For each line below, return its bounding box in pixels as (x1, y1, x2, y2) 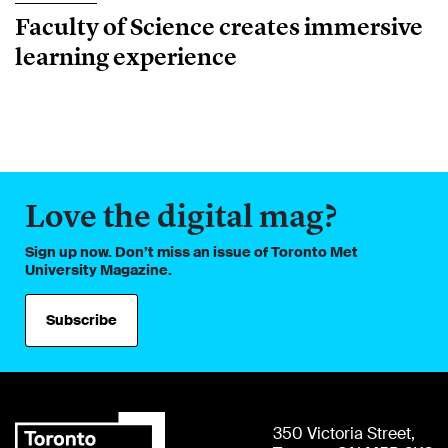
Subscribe (46, 311, 118, 330)
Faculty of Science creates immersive (15, 11, 423, 43)
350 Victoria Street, (273, 422, 415, 444)
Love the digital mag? (25, 196, 337, 237)
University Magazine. (25, 261, 172, 280)
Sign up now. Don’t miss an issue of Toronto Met (25, 243, 358, 262)
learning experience (15, 41, 237, 73)
